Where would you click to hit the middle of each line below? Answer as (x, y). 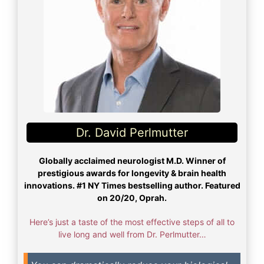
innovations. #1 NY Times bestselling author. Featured (132, 185)
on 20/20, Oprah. (132, 197)
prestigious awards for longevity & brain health (132, 173)
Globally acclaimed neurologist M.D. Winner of (132, 160)
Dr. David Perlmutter (132, 132)
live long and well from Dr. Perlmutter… (132, 234)
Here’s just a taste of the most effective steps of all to (132, 222)
